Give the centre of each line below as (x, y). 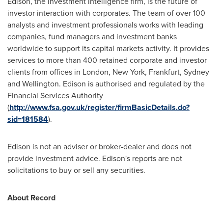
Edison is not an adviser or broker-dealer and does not (99, 147)
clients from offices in (45, 72)
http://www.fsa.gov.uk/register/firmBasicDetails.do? (99, 108)
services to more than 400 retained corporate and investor (107, 60)
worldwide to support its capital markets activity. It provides (108, 49)
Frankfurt (164, 72)
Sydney (196, 72)
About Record (31, 198)
